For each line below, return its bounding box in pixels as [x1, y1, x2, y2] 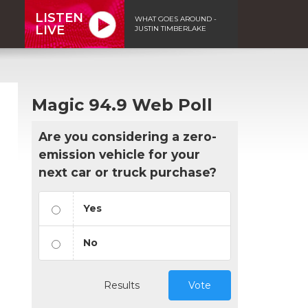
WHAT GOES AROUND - [135, 14, 217, 23]
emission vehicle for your [38, 146, 200, 162]
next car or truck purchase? [38, 164, 217, 179]
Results [104, 278, 140, 291]
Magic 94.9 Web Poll [32, 94, 212, 115]
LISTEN [35, 10, 83, 25]
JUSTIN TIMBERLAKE [135, 23, 206, 33]
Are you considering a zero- [38, 129, 217, 144]
